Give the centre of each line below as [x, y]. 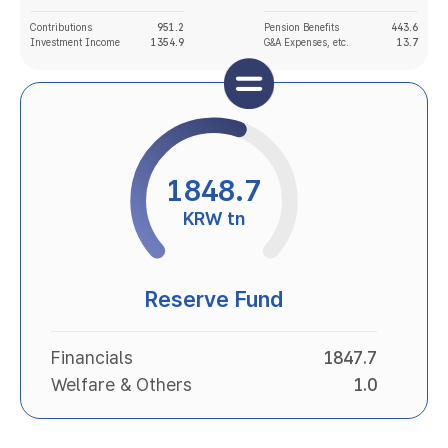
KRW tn [214, 218]
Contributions [61, 27]
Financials [92, 357]
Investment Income [75, 42]
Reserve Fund [214, 299]
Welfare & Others [121, 384]
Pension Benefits [301, 27]
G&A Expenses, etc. [306, 42]
